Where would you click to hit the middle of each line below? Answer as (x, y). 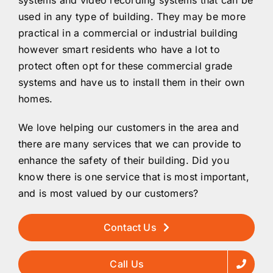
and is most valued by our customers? (108, 193)
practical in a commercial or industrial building (128, 33)
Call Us (127, 264)
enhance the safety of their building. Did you (124, 160)
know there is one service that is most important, (134, 176)
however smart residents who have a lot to (119, 49)
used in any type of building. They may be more (132, 16)
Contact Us (130, 227)
